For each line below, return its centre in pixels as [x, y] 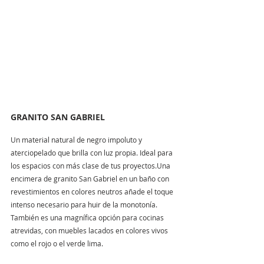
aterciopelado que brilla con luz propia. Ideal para [93, 152]
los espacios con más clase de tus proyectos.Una [91, 165]
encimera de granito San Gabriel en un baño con [91, 178]
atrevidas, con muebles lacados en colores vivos [90, 230]
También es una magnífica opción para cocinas [88, 217]
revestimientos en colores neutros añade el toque [93, 191]
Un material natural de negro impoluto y [77, 139]
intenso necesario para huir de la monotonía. [85, 204]
